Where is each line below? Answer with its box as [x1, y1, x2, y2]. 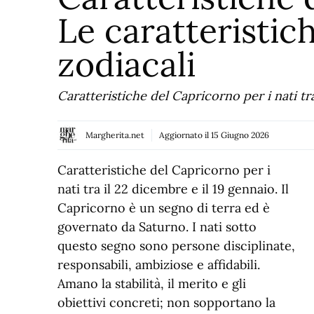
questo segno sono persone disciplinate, [57, 237, 295, 254]
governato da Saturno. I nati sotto [57, 218, 257, 235]
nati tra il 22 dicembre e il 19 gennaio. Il [57, 180, 289, 197]
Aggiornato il [159, 129, 211, 140]
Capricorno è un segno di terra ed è [57, 199, 270, 216]
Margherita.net [86, 129, 144, 140]
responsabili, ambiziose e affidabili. [57, 256, 260, 273]
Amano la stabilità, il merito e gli [57, 275, 246, 292]
